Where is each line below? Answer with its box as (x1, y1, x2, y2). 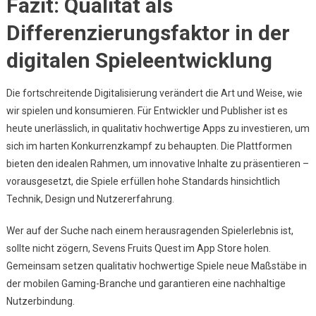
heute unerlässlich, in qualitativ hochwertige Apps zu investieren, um (6, 123, 310, 134)
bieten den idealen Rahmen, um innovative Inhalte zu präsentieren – (6, 158, 309, 169)
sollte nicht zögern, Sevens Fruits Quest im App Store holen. (6, 243, 271, 254)
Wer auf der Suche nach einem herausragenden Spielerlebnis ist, (6, 225, 293, 236)
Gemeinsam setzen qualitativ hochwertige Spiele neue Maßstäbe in (6, 260, 307, 272)
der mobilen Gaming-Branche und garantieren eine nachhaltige (6, 278, 286, 289)
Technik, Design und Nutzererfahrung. (6, 193, 174, 205)
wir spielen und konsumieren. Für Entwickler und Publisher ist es (6, 105, 288, 116)
